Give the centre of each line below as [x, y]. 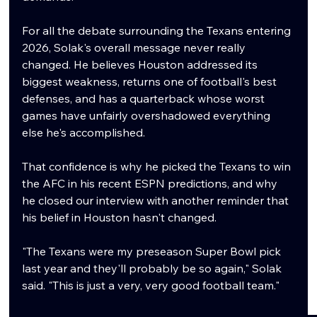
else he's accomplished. [84, 133]
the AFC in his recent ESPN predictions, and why [151, 184]
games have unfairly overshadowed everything [148, 116]
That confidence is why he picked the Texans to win [158, 167]
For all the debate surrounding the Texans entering [158, 31]
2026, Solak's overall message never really [136, 48]
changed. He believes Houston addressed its [142, 65]
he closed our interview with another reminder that [157, 201]
